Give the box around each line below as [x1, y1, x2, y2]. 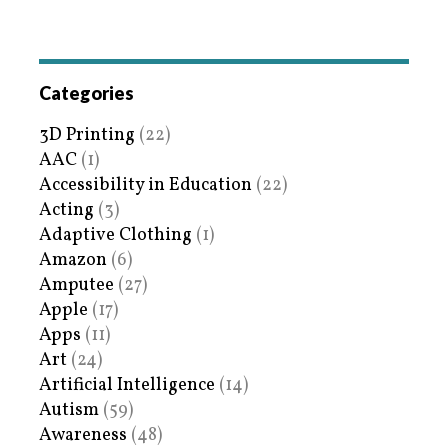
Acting [39, 198, 94, 224]
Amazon [39, 248, 107, 274]
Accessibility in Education [39, 173, 252, 199]
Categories [39, 82, 134, 105]
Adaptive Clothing [39, 223, 192, 249]
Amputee [39, 273, 114, 299]
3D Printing [39, 123, 135, 149]
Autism [39, 398, 99, 424]
